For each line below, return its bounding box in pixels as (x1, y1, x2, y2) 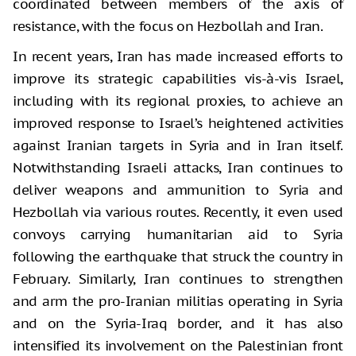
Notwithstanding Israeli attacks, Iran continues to (13, 158, 343, 176)
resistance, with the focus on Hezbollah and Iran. (13, 17, 323, 35)
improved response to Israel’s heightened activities (13, 114, 343, 132)
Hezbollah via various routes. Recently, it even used (13, 203, 343, 221)
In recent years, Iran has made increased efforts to (13, 47, 343, 65)
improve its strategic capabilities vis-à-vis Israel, (13, 69, 343, 87)
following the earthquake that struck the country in (13, 247, 343, 265)
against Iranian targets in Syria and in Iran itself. (13, 136, 343, 154)
